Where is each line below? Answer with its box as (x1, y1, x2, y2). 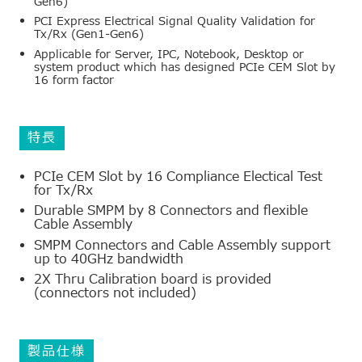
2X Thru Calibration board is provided (34, 270, 272, 289)
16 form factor (34, 71, 115, 89)
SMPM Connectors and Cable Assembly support (34, 235, 331, 255)
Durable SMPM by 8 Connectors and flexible (34, 201, 309, 221)
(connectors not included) (34, 284, 197, 303)
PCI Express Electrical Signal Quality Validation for (34, 13, 316, 31)
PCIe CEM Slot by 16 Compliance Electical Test (34, 166, 323, 187)
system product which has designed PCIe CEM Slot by (34, 58, 336, 76)
